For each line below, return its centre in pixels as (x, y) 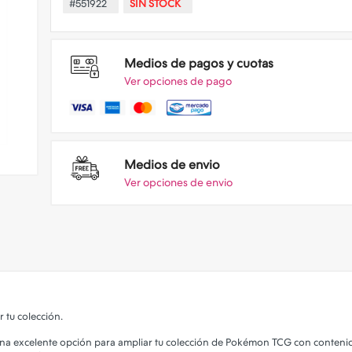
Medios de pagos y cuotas (199, 63)
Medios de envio (172, 165)
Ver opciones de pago (178, 81)
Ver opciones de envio (178, 182)
